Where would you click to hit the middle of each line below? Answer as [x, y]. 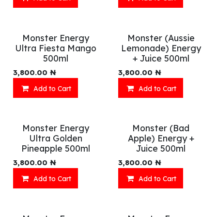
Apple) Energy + [161, 138]
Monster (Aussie [161, 38]
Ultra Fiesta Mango [56, 48]
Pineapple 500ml [56, 148]
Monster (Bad [161, 128]
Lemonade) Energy [161, 48]
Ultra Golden [56, 138]
